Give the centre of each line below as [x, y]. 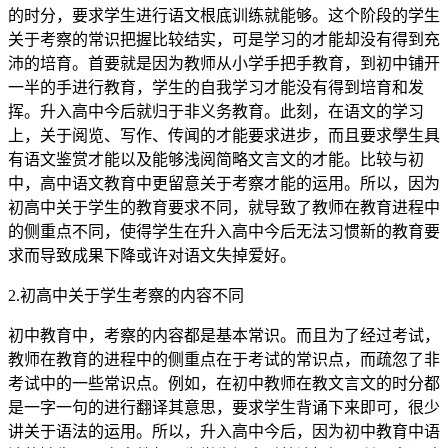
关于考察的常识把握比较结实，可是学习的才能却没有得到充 [224, 39]
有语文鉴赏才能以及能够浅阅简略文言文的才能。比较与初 [216, 159]
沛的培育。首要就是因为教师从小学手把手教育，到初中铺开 [224, 63]
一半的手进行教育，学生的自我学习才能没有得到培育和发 [216, 87]
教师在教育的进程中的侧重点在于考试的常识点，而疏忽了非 [224, 359]
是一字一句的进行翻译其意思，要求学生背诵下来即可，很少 [224, 407]
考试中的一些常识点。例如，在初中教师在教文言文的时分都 [224, 383]
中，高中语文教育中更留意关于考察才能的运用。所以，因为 [224, 183]
